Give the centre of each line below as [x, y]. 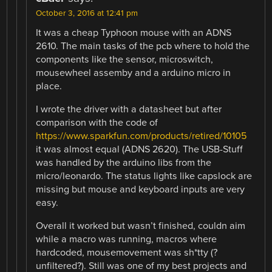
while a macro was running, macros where [127, 240]
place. [49, 86]
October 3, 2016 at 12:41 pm [87, 13]
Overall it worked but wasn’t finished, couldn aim [141, 226]
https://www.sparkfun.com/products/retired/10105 [142, 136]
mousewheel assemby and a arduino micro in [134, 73]
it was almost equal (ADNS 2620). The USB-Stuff [140, 149]
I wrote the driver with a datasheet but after [129, 109]
